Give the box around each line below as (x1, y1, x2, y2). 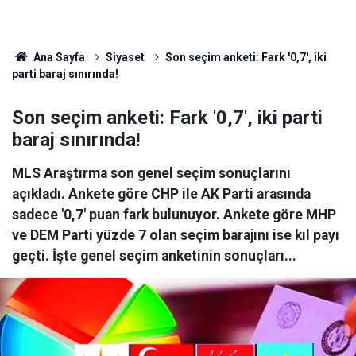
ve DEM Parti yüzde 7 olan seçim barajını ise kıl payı (12, 227, 339, 243)
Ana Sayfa (30, 51, 85, 64)
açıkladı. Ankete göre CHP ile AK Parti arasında (12, 186, 311, 202)
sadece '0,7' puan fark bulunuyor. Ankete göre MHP (12, 207, 336, 222)
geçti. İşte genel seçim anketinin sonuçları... (12, 248, 296, 264)
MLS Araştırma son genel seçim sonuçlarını (12, 165, 291, 181)
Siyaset (105, 51, 145, 64)
